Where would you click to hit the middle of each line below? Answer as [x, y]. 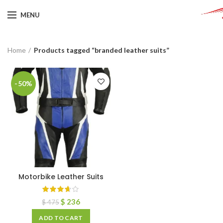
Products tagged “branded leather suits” [102, 50]
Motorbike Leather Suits [61, 177]
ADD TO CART [61, 218]
